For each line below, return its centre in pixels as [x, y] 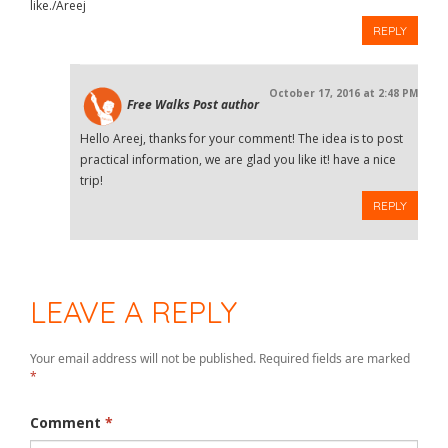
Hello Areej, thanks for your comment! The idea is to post [241, 139]
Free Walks [159, 105]
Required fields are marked [334, 359]
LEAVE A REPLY [133, 311]
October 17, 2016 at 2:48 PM [343, 93]
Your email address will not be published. [143, 359]
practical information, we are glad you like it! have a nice [237, 160]
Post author [225, 105]
